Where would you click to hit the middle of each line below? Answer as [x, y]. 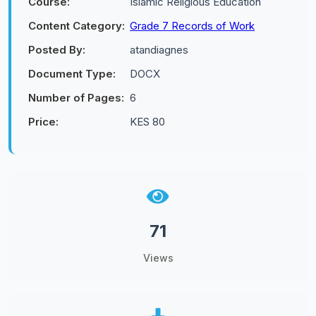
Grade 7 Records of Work [192, 26]
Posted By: [57, 50]
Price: [43, 122]
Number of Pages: [76, 98]
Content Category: [77, 26]
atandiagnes [159, 50]
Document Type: [72, 74]
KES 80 [147, 122]
